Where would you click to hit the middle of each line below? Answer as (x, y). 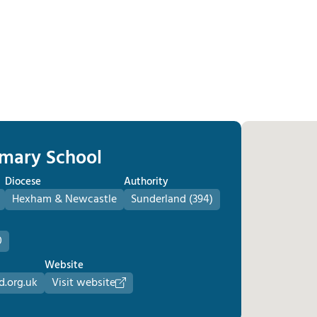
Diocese (23, 181)
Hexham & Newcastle (64, 199)
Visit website (83, 283)
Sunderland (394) (172, 199)
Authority (146, 181)
